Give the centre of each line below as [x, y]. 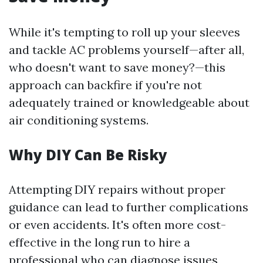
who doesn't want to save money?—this [117, 67]
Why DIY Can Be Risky [88, 155]
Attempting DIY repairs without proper [117, 189]
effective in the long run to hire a [100, 242]
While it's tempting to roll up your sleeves [124, 32]
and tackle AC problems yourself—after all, [127, 50]
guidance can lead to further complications [129, 207]
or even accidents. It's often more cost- [117, 225]
